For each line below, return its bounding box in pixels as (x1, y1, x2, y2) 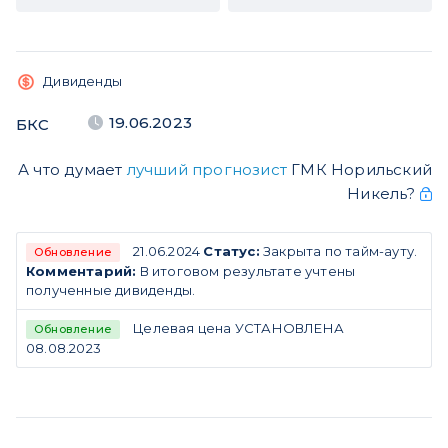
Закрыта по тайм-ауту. (259, 242, 418, 259)
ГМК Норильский (287, 159, 432, 179)
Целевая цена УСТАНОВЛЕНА (133, 319, 345, 336)
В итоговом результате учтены (136, 262, 356, 279)
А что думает (17, 159, 127, 179)
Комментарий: (26, 262, 137, 279)
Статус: (203, 242, 260, 259)
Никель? (347, 183, 420, 203)
